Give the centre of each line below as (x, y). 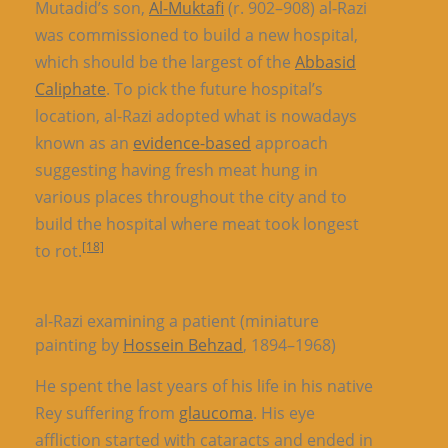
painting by (79, 345)
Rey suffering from (107, 413)
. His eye (284, 413)
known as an (84, 143)
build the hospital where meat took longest (197, 224)
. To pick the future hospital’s (214, 89)
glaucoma (216, 413)
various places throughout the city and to (191, 197)
